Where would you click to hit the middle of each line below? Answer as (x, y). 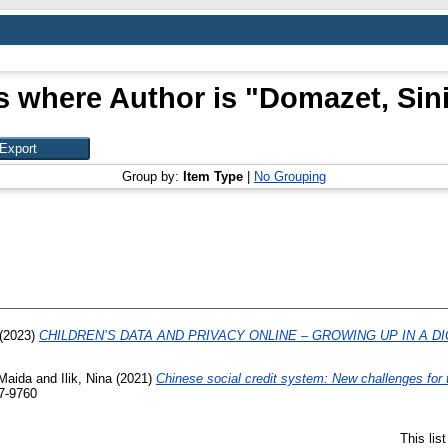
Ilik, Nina (86, 378)
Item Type (213, 176)
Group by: (152, 176)
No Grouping (290, 176)
